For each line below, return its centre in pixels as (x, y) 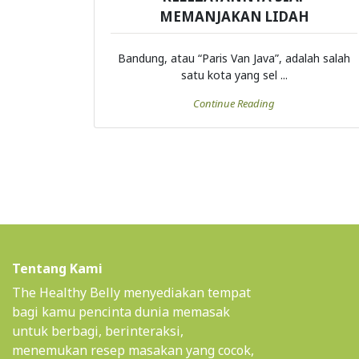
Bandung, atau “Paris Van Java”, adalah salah (234, 58)
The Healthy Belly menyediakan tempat (131, 293)
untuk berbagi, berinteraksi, (98, 331)
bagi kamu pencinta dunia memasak (121, 312)
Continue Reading (234, 104)
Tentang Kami (57, 269)
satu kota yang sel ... (234, 75)
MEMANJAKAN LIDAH (234, 17)
